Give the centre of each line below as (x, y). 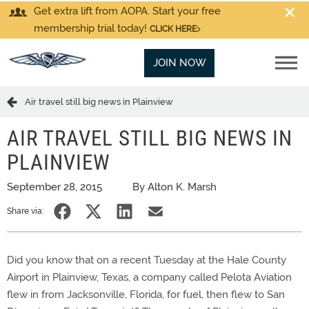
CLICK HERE (173, 29)
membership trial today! (92, 28)
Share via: (25, 211)
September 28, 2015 (54, 187)
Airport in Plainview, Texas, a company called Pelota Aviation (149, 277)
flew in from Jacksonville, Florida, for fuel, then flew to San (146, 295)
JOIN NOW (179, 63)
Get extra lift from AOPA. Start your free (127, 11)
